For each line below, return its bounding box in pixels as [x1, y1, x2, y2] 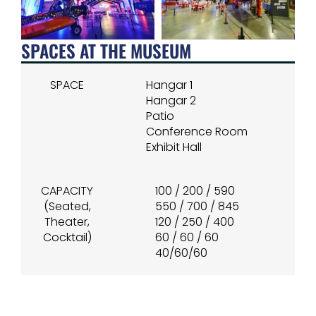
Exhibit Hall [146, 139, 202, 156]
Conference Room [146, 123, 248, 140]
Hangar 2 [146, 92, 196, 109]
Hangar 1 [146, 77, 193, 94]
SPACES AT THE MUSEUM [21, 37, 191, 64]
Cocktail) [42, 229, 92, 246]
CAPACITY [41, 183, 93, 200]
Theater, [44, 214, 90, 231]
